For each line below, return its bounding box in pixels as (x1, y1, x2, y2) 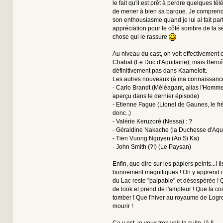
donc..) (112, 109, 131, 116)
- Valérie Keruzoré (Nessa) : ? (112, 117, 192, 125)
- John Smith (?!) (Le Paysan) (112, 143, 191, 150)
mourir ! (112, 202, 133, 210)
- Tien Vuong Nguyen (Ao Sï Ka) (112, 134, 199, 142)
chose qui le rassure (112, 33, 169, 40)
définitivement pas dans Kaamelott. (112, 67, 207, 74)
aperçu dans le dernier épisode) (112, 92, 199, 100)
